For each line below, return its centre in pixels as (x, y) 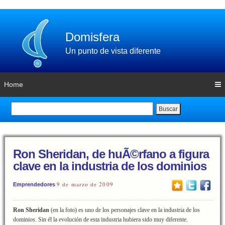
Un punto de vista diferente (113, 51)
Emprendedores (34, 184)
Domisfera (92, 37)
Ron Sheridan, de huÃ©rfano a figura (111, 154)
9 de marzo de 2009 (85, 184)
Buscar (168, 109)
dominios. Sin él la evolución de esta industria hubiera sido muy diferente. (100, 219)
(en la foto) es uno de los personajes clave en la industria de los (125, 210)
